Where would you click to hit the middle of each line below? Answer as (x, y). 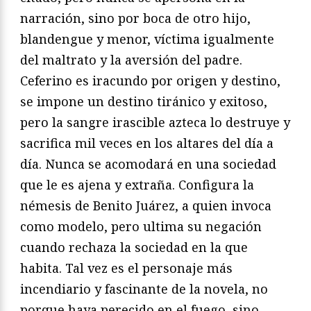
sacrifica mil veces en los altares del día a (147, 143)
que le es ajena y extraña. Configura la (137, 184)
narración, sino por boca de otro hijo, (135, 18)
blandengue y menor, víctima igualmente (147, 39)
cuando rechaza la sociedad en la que (134, 247)
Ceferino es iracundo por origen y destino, (150, 80)
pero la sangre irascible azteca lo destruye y (155, 122)
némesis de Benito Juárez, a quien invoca (146, 205)
